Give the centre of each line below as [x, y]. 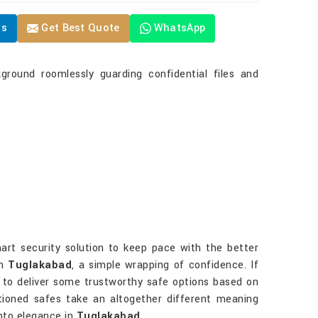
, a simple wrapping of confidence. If [165, 265]
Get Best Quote [79, 28]
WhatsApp [180, 28]
